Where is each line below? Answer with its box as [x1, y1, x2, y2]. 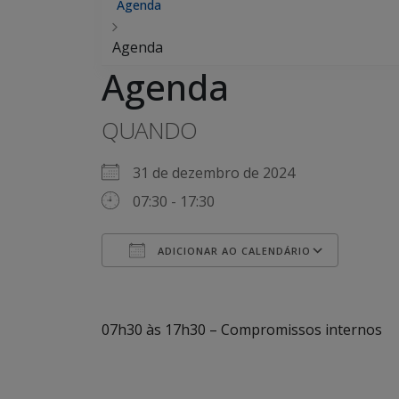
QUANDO [102, 114, 197, 146]
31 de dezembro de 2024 [133, 163, 309, 183]
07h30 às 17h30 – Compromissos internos [102, 320, 382, 339]
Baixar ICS [133, 273, 200, 293]
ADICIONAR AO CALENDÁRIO [154, 244, 311, 257]
